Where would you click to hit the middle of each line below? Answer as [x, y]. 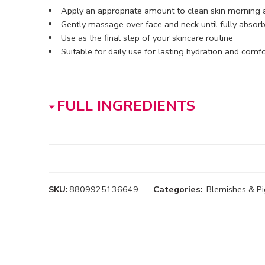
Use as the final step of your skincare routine [147, 38]
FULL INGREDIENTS [126, 106]
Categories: [178, 190]
